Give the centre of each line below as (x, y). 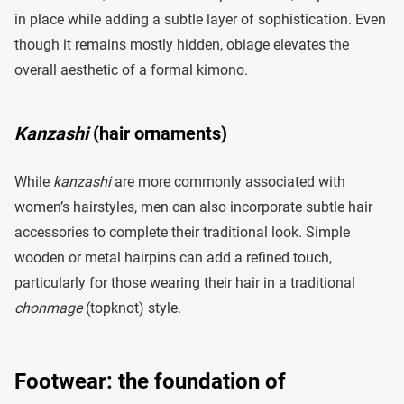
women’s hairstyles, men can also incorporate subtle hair (193, 207)
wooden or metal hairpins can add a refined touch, (173, 258)
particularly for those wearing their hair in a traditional (185, 283)
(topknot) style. (132, 308)
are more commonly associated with (228, 182)
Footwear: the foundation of (150, 382)
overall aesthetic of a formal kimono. (131, 70)
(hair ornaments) (158, 134)
